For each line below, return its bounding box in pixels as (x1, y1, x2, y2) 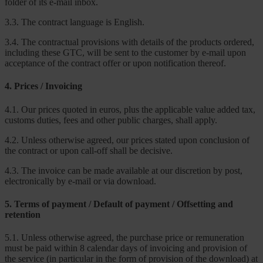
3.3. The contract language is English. (5, 17, 144, 28)
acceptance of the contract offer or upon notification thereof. (5, 58, 226, 69)
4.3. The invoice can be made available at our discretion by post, (5, 165, 242, 176)
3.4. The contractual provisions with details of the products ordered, (5, 37, 254, 48)
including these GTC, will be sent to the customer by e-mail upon (5, 48, 246, 58)
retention (5, 209, 41, 220)
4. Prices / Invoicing (5, 81, 82, 92)
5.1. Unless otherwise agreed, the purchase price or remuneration (5, 232, 244, 243)
